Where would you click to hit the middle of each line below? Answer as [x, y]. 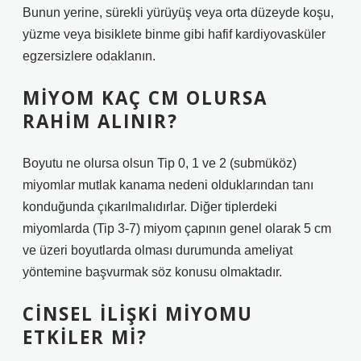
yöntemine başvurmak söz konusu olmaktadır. [152, 272]
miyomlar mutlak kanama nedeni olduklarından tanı [168, 185]
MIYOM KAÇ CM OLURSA [145, 98]
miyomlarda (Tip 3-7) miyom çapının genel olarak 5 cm [177, 228]
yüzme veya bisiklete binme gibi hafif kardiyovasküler [174, 34]
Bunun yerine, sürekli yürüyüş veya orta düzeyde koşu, [178, 12]
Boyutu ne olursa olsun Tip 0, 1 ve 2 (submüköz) [160, 163]
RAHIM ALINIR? [100, 121]
